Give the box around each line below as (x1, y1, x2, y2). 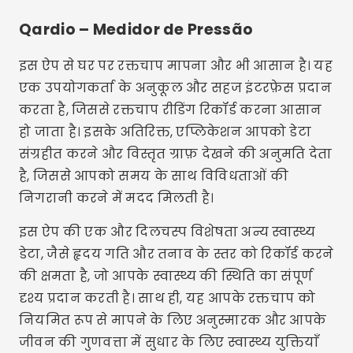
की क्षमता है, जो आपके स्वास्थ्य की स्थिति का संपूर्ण (19, 267, 314, 285)
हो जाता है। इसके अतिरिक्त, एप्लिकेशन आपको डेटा (19, 123, 311, 141)
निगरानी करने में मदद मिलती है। (19, 189, 214, 207)
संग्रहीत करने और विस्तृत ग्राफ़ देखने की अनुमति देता (19, 145, 333, 163)
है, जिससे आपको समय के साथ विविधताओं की (19, 167, 289, 185)
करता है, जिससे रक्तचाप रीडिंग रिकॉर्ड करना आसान (19, 101, 322, 119)
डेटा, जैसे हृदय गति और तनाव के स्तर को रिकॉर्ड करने (19, 245, 334, 263)
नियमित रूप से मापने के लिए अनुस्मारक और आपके (19, 311, 327, 329)
